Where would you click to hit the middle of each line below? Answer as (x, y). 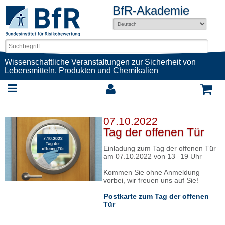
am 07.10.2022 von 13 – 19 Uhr (152, 156)
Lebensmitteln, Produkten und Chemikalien (81, 71)
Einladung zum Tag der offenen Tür (159, 148)
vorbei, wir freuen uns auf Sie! (151, 180)
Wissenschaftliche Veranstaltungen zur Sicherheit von (100, 62)
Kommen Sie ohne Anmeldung (151, 172)
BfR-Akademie (151, 10)
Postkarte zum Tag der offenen (156, 196)
